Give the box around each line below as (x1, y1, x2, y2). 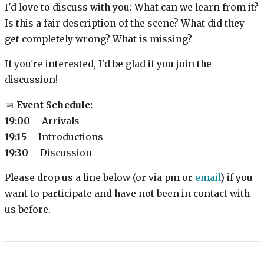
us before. (5, 204, 51, 216)
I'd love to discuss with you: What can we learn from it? (5, 1, 259, 13)
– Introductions (27, 131, 103, 143)
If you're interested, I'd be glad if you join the (5, 58, 212, 70)
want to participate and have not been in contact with (5, 188, 250, 200)
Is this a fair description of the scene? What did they (5, 17, 245, 29)
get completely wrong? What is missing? (5, 33, 192, 45)
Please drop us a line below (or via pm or (5, 172, 195, 184)
